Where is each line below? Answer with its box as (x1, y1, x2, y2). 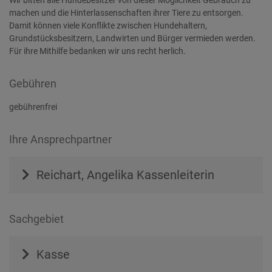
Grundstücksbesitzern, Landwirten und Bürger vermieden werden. (9, 33, 256, 44)
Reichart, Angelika (33, 168, 137, 183)
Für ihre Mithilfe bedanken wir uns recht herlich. (9, 46, 188, 56)
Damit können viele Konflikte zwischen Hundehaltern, (9, 21, 207, 31)
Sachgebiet (9, 212, 64, 226)
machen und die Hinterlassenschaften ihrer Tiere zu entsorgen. (9, 8, 243, 18)
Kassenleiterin (137, 168, 214, 183)
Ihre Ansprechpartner (9, 133, 112, 146)
